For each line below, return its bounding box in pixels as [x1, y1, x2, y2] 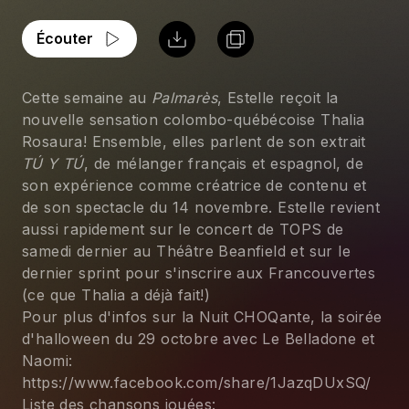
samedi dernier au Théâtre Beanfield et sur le [22, 242, 356, 260]
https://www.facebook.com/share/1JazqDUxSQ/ [22, 373, 372, 392]
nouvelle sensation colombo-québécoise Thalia [22, 110, 370, 129]
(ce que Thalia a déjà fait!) [22, 286, 211, 304]
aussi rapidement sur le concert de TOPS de [22, 220, 350, 238]
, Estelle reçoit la [217, 89, 344, 107]
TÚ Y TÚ [22, 154, 84, 173]
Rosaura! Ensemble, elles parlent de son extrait [22, 132, 372, 151]
